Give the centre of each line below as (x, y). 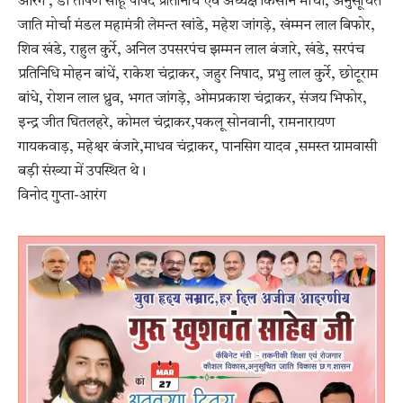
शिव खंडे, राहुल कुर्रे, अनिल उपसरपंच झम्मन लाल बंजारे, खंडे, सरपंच (191, 51)
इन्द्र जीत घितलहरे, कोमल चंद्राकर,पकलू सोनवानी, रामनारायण (176, 124)
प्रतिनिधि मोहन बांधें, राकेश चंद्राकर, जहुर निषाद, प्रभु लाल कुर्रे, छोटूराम (198, 75)
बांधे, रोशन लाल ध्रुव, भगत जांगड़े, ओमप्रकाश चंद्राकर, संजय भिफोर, (193, 99)
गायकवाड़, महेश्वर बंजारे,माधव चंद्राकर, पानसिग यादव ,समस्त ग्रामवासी (197, 148)
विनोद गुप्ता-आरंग (62, 197)
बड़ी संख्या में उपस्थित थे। (82, 172)
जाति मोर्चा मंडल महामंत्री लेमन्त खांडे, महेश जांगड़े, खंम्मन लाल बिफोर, (197, 27)
